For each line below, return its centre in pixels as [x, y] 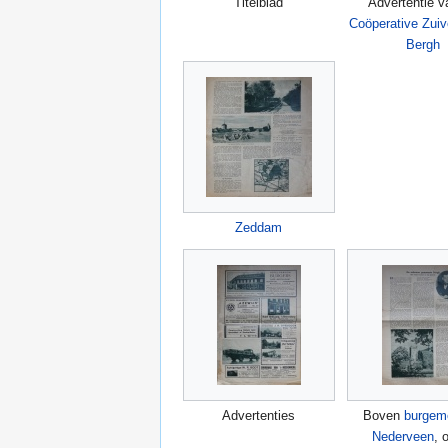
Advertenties [258, 415]
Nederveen [402, 436]
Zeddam [258, 227]
